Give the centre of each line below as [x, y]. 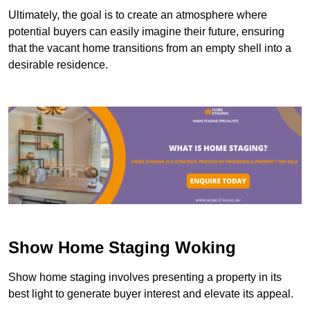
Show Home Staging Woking [122, 248]
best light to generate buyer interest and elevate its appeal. [151, 294]
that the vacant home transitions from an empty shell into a [150, 48]
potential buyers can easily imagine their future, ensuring [146, 31]
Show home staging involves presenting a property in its [145, 277]
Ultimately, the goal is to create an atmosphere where [138, 15]
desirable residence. [58, 64]
